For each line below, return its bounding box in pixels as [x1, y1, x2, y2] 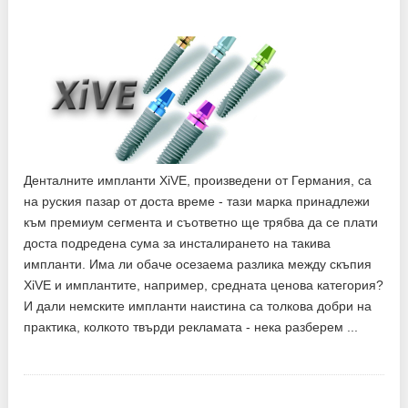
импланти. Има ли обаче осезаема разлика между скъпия [24, 256, 372, 271]
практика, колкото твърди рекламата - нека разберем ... [24, 319, 359, 334]
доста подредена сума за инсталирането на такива [24, 235, 331, 250]
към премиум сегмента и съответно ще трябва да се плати [24, 214, 379, 229]
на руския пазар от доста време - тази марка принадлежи [24, 193, 371, 209]
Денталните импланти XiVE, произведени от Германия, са [24, 172, 372, 188]
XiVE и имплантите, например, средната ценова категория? [24, 277, 384, 292]
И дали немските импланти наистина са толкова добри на [24, 298, 372, 313]
